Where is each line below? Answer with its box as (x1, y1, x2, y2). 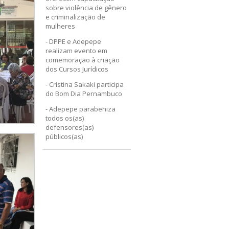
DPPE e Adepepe (49, 37, 102, 46)
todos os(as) (45, 113, 84, 123)
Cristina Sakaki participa (49, 80, 124, 89)
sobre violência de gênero (45, 3, 127, 12)
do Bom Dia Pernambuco (45, 89, 123, 98)
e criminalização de (45, 12, 106, 21)
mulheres (45, 21, 76, 31)
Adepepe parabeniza (49, 104, 116, 113)
